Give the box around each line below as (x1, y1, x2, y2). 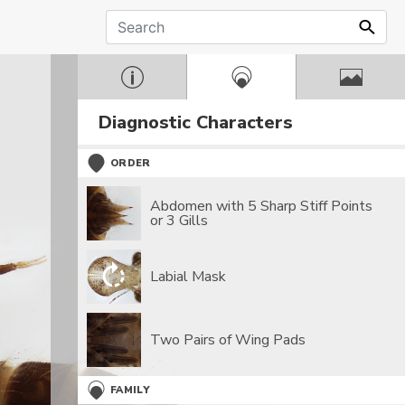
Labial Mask (150, 267, 226, 287)
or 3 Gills (150, 211, 208, 231)
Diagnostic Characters (99, 109, 293, 135)
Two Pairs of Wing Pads (150, 330, 306, 350)
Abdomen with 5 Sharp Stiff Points (150, 196, 372, 216)
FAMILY (110, 383, 150, 397)
